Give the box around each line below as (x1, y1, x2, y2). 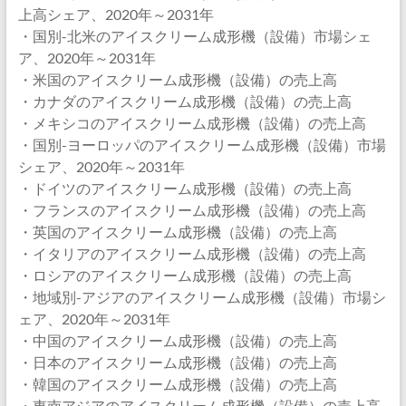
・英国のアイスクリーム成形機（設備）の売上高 (17, 223, 337, 240)
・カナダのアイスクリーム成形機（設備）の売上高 (17, 92, 352, 110)
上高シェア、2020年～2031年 (17, 5, 214, 23)
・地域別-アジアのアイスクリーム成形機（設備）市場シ (17, 288, 386, 305)
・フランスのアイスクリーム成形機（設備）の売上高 (17, 201, 366, 218)
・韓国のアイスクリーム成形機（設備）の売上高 (17, 375, 337, 392)
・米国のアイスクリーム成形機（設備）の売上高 (17, 71, 337, 88)
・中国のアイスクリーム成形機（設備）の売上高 (17, 332, 337, 349)
